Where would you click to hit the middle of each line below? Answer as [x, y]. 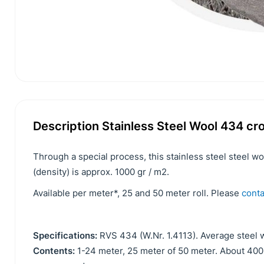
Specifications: [65, 235]
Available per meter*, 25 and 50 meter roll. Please [137, 193]
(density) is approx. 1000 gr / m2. [101, 172]
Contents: [54, 251]
